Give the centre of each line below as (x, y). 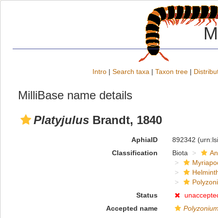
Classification (135, 153)
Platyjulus (61, 120)
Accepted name (132, 208)
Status (147, 195)
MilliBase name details (75, 95)
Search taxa (131, 72)
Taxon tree (172, 72)
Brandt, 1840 (126, 120)
